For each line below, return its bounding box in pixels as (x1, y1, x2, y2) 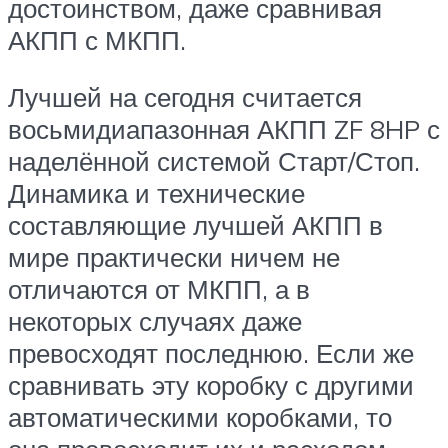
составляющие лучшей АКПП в (8, 209, 383, 242)
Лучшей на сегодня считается (8, 81, 362, 114)
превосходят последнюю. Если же (8, 337, 414, 370)
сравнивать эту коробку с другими (8, 369, 414, 402)
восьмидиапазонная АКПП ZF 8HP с (8, 113, 440, 146)
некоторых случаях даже (8, 305, 302, 338)
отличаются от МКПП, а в (8, 273, 310, 306)
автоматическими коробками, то (8, 401, 392, 434)
